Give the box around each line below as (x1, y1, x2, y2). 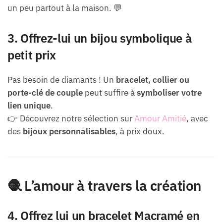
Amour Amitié (134, 113, 186, 124)
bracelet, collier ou (116, 74, 189, 86)
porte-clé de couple (7, 87, 83, 99)
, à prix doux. (115, 126, 165, 137)
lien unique (7, 100, 51, 111)
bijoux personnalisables (23, 126, 115, 137)
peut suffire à (83, 87, 137, 99)
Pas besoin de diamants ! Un (7, 74, 116, 86)
